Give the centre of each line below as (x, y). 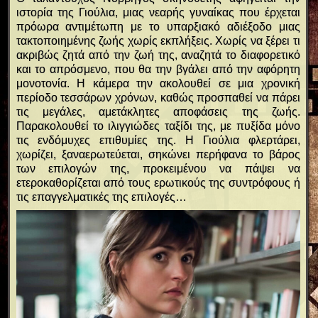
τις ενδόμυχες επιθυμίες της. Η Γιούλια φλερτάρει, (158, 140)
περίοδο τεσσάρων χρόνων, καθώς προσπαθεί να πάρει (158, 97)
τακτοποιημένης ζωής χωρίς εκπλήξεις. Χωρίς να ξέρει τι (158, 40)
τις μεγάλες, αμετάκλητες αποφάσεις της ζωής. (158, 111)
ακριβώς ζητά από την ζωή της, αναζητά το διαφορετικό (158, 55)
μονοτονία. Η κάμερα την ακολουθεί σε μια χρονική (158, 83)
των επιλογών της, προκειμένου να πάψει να (158, 168)
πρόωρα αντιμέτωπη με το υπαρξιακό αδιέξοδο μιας (158, 26)
